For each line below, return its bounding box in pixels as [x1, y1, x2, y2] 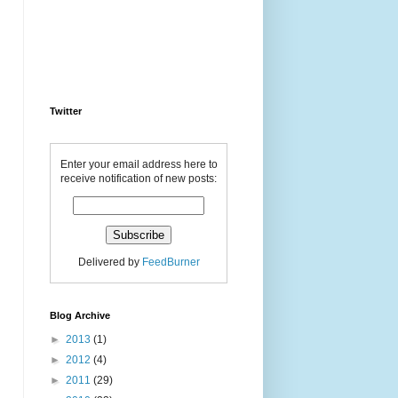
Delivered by [77, 256, 142, 268]
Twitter [50, 106, 82, 116]
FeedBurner [141, 256, 200, 268]
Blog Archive [50, 310, 110, 321]
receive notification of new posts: [60, 172, 217, 185]
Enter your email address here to [60, 158, 218, 171]
